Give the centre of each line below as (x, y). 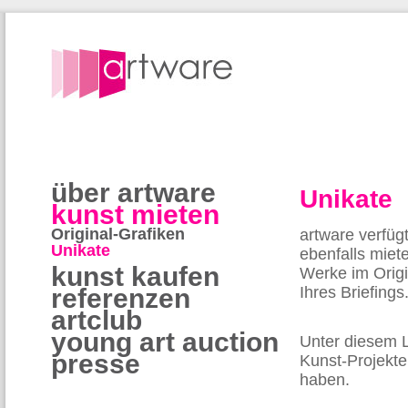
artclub (97, 320)
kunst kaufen (135, 276)
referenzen (121, 298)
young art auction (165, 342)
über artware (133, 193)
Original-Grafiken (118, 234)
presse (96, 364)
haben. (325, 380)
